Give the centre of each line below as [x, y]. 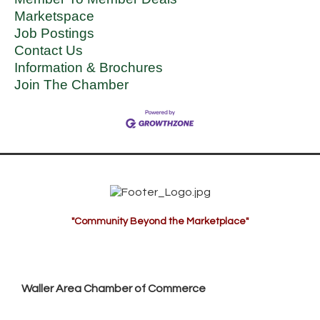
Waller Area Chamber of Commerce [114, 288]
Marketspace [54, 16]
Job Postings [54, 33]
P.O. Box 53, [66, 310]
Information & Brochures [89, 67]
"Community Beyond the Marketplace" [160, 221]
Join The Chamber [71, 84]
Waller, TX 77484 [140, 310]
